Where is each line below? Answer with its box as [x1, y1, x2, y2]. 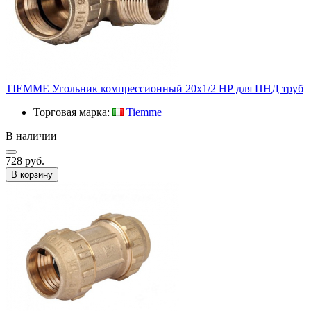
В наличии [6, 129, 57, 142]
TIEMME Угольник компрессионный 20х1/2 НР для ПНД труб [6, 82, 303, 94]
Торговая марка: [33, 106, 112, 118]
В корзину [11, 169, 53, 180]
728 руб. [6, 154, 44, 167]
